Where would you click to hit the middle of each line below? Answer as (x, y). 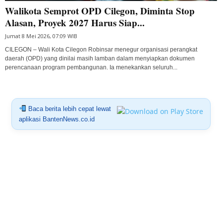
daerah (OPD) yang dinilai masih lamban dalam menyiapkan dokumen (100, 58)
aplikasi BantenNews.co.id (56, 119)
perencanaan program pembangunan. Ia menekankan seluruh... (91, 67)
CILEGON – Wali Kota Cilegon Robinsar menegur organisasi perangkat (101, 49)
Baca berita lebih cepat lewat (68, 109)
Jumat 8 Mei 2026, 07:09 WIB (41, 36)
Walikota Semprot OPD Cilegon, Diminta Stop (100, 10)
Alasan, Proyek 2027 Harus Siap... (75, 22)
